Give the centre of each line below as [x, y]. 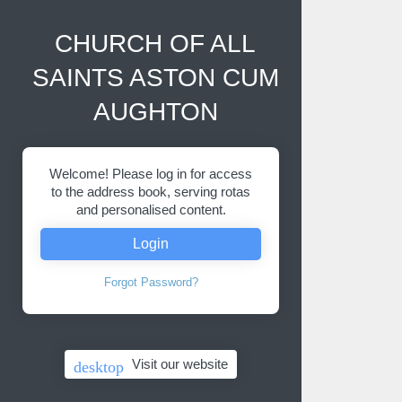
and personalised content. [151, 210]
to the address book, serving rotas [151, 192]
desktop [99, 367]
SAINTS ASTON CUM [155, 78]
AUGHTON [155, 112]
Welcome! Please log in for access [151, 174]
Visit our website [180, 364]
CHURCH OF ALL [155, 44]
